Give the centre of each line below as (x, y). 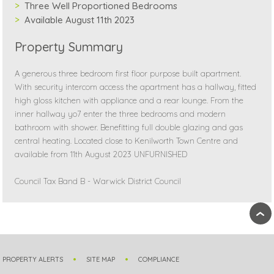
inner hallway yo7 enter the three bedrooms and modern (120, 113)
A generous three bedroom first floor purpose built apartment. (128, 73)
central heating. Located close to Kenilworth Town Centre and (127, 140)
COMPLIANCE (159, 259)
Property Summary (69, 46)
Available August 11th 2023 (80, 20)
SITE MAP (101, 259)
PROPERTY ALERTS (33, 259)
